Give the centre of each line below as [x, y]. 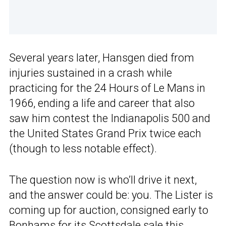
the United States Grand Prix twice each [105, 134]
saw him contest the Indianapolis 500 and [110, 119]
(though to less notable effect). [83, 149]
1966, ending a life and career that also [102, 103]
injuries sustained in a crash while [91, 73]
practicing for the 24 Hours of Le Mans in [107, 88]
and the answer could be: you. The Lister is [111, 195]
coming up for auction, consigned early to [109, 210]
